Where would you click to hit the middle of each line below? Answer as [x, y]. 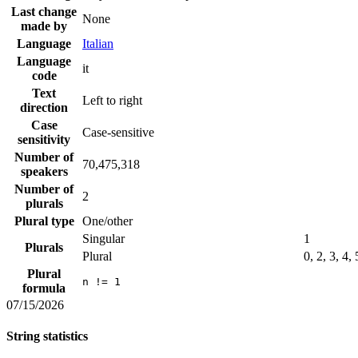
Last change [44, 11]
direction [44, 107]
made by [44, 26]
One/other [107, 221]
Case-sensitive [118, 132]
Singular [103, 238]
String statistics [47, 336]
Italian [98, 43]
